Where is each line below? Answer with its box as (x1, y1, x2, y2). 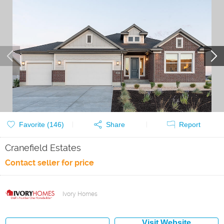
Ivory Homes (62, 190, 97, 197)
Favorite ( (19, 120, 49, 128)
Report (178, 120, 200, 128)
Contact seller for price (5, 158, 94, 167)
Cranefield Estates (5, 142, 81, 153)
